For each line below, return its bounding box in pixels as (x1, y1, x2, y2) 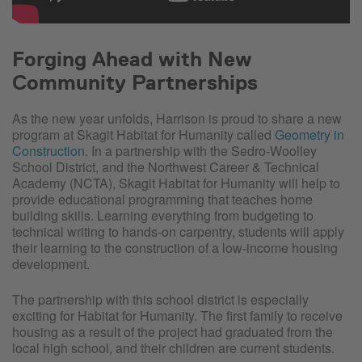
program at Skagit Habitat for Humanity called (12, 125, 275, 145)
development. (12, 255, 90, 274)
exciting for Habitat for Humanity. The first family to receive (12, 306, 343, 326)
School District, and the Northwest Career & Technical (12, 158, 319, 177)
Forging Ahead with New (12, 47, 252, 72)
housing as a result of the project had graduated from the (12, 322, 333, 342)
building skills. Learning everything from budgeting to (12, 206, 314, 225)
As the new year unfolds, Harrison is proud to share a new (12, 109, 342, 128)
